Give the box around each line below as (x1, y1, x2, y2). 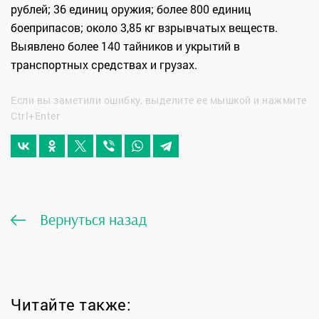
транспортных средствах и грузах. (11, 57, 197, 73)
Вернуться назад (40, 209, 147, 230)
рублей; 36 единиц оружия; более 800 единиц (11, 1, 251, 17)
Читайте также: (11, 294, 131, 315)
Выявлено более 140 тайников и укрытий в (11, 38, 240, 54)
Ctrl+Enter (11, 109, 60, 123)
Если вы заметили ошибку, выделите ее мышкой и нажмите (11, 93, 307, 108)
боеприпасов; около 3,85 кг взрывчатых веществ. (11, 20, 278, 36)
